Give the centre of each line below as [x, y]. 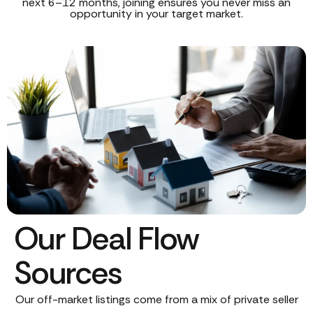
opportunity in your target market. [156, 14]
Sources [68, 272]
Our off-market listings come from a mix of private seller [156, 299]
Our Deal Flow [107, 238]
